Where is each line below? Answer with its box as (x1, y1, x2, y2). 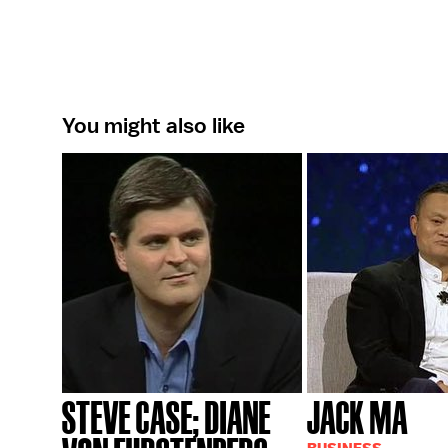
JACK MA (307, 392, 408, 439)
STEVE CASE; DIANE (62, 392, 271, 439)
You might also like (62, 113, 245, 138)
